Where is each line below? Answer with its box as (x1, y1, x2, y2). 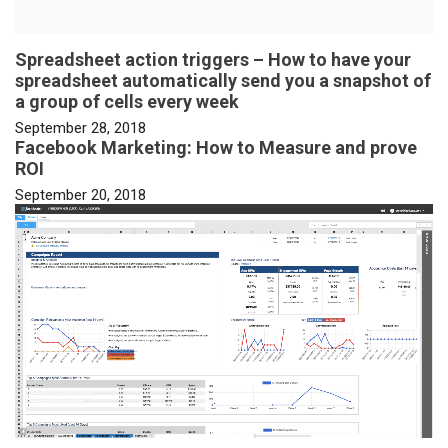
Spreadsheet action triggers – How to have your (15, 49, 411, 71)
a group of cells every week (15, 91, 239, 113)
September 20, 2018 (15, 186, 146, 205)
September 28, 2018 (15, 119, 146, 138)
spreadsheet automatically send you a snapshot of (15, 70, 431, 92)
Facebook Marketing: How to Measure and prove (15, 137, 417, 159)
